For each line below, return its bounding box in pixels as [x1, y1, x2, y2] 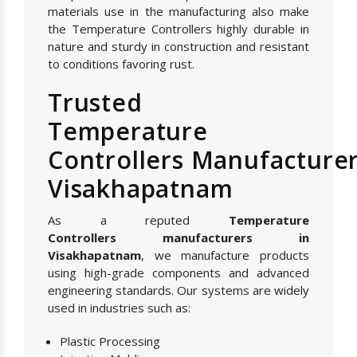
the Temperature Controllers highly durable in [48, 21, 309, 37]
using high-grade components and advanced [48, 265, 309, 281]
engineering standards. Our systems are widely [48, 282, 309, 299]
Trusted [48, 86, 143, 120]
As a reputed [48, 212, 229, 229]
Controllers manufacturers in [48, 229, 309, 246]
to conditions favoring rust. [48, 56, 194, 73]
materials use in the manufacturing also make [48, 3, 309, 20]
